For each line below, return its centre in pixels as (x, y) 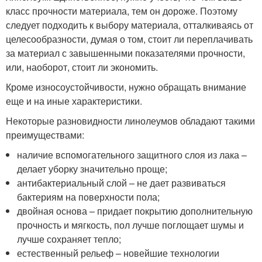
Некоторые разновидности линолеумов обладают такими (130, 121)
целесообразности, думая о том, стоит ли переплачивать (129, 39)
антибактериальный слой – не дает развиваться (122, 183)
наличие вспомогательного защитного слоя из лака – (132, 155)
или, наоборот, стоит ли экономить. (82, 67)
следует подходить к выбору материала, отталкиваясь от (130, 25)
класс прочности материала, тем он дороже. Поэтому (122, 11)
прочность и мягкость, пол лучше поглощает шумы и (131, 225)
